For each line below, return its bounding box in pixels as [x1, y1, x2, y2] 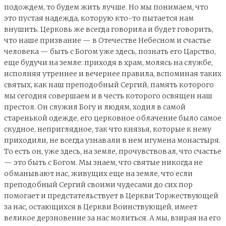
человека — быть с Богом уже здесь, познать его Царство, [4, 46, 216, 56]
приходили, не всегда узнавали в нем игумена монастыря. [4, 135, 220, 145]
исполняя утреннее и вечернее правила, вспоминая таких [4, 69, 221, 78]
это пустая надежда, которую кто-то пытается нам [4, 13, 194, 23]
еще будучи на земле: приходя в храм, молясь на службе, [4, 58, 213, 67]
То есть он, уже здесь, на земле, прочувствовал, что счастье [4, 146, 221, 156]
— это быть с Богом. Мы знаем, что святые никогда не [4, 157, 203, 167]
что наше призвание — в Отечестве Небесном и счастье [4, 35, 211, 45]
